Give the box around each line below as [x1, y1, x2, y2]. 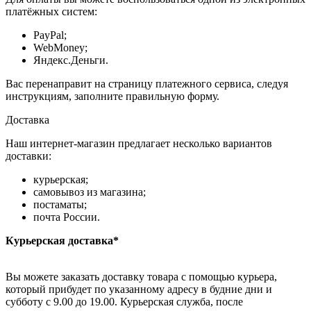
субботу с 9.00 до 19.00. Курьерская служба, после [6, 295, 243, 308]
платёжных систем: [6, 5, 97, 17]
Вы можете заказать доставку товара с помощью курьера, [6, 270, 277, 283]
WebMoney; [33, 41, 87, 53]
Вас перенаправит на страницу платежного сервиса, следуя [6, 77, 288, 90]
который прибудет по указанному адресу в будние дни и [6, 283, 272, 295]
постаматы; [33, 198, 87, 210]
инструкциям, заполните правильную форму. [6, 90, 219, 102]
